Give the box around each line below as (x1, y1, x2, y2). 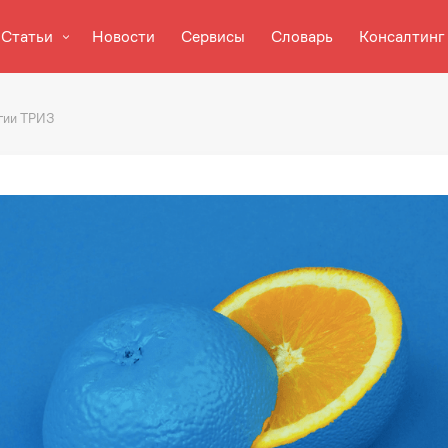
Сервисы (180, 25, 245, 47)
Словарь (270, 25, 333, 47)
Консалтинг (358, 25, 445, 47)
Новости (91, 25, 155, 47)
